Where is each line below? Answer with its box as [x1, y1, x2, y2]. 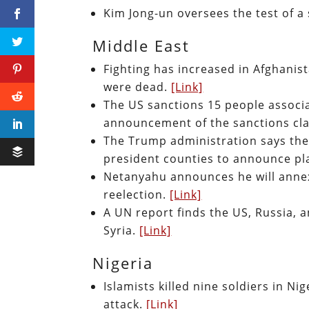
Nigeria [92, 252, 154, 273]
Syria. [103, 222, 140, 238]
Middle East [92, 34, 190, 56]
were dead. [103, 79, 172, 94]
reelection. [103, 186, 170, 202]
